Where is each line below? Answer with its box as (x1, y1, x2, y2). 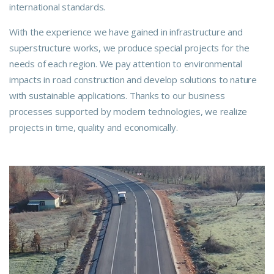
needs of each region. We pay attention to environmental (9, 57, 242, 70)
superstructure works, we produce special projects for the (9, 41, 250, 54)
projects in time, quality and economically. (9, 120, 178, 133)
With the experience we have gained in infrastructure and (9, 25, 243, 38)
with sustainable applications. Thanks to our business (9, 89, 225, 102)
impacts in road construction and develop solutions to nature (9, 73, 257, 86)
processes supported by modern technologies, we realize (9, 105, 248, 117)
